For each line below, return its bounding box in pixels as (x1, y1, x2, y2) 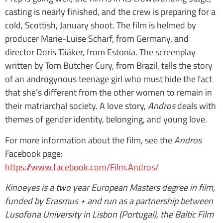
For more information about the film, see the (5, 133, 174, 147)
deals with (175, 99, 216, 113)
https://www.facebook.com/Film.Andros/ (5, 160, 159, 174)
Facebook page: (5, 146, 63, 160)
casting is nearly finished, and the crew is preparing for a (5, 5, 216, 19)
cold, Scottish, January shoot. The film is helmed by (5, 18, 196, 32)
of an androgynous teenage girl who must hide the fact (5, 72, 212, 86)
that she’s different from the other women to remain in (5, 86, 212, 100)
